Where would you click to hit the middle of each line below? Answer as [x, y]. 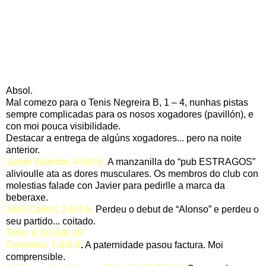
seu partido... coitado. [51, 221]
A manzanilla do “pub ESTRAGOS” [180, 162]
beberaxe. [27, 198]
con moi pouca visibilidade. [63, 126]
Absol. [19, 91]
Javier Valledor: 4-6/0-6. [56, 162]
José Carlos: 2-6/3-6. [50, 210]
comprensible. [36, 257]
